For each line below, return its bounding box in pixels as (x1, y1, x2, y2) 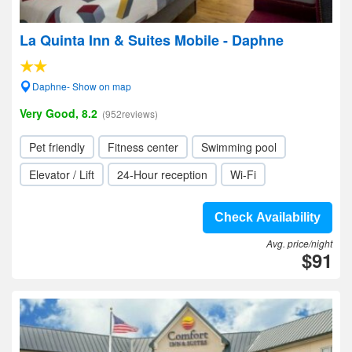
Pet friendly (29, 139, 85, 155)
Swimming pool (201, 139, 277, 155)
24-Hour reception (117, 167, 207, 182)
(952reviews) (102, 107, 158, 120)
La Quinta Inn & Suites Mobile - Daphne (20, 30, 284, 50)
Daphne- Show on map (32, 79, 131, 93)
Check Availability (214, 211, 321, 224)
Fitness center (108, 139, 178, 155)
